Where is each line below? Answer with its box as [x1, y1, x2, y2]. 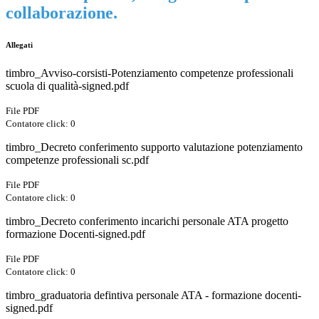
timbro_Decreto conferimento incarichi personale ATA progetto [6, 215, 288, 228]
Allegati [6, 41, 33, 50]
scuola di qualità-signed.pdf [6, 80, 129, 93]
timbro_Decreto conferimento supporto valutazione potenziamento [6, 141, 303, 154]
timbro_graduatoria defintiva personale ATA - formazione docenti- [6, 289, 301, 302]
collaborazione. [6, 4, 117, 23]
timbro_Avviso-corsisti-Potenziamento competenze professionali [6, 67, 293, 80]
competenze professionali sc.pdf [6, 154, 149, 167]
